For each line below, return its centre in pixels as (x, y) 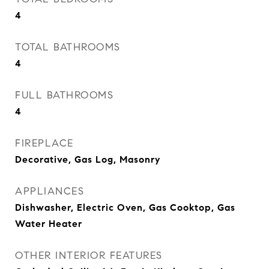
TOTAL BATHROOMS (68, 47)
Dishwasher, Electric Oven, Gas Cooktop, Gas (125, 207)
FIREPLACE (44, 143)
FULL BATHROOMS (64, 95)
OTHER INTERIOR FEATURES (89, 255)
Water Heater (49, 224)
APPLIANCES (50, 191)
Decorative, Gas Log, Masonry (88, 159)
